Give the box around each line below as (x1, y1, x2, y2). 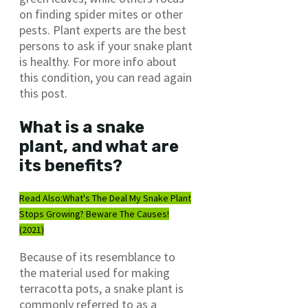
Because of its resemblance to (19, 249, 175, 265)
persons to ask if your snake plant (19, 38, 192, 54)
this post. (19, 85, 67, 102)
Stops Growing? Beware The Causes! (19, 208, 169, 221)
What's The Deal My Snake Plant (63, 192, 191, 205)
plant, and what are (19, 137, 179, 157)
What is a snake (19, 118, 144, 137)
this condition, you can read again (19, 69, 192, 86)
